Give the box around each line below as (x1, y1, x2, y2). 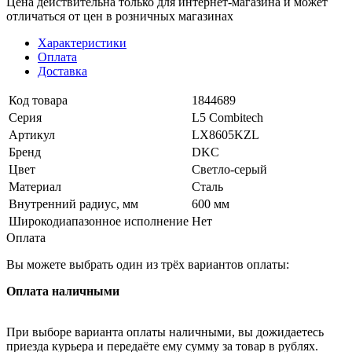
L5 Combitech (192, 110, 263, 124)
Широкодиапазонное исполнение (9, 214, 189, 228)
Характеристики (38, 35, 126, 49)
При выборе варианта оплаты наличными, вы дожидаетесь (6, 324, 324, 339)
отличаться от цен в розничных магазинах (6, 9, 233, 23)
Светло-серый (192, 162, 267, 176)
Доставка (38, 64, 87, 78)
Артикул (9, 127, 55, 141)
